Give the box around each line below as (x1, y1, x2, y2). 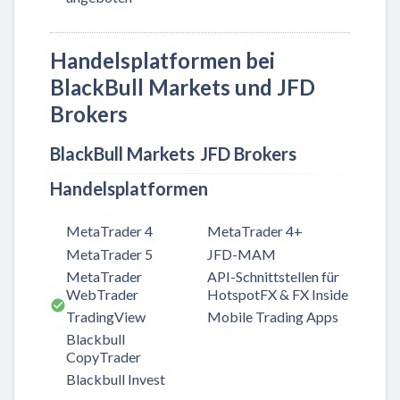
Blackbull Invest (66, 371, 165, 388)
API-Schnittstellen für (207, 267, 339, 285)
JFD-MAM (207, 245, 276, 262)
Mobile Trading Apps (207, 307, 338, 325)
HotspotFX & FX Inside (207, 285, 348, 303)
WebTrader (66, 285, 138, 303)
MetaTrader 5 (66, 245, 153, 262)
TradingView (66, 307, 146, 325)
